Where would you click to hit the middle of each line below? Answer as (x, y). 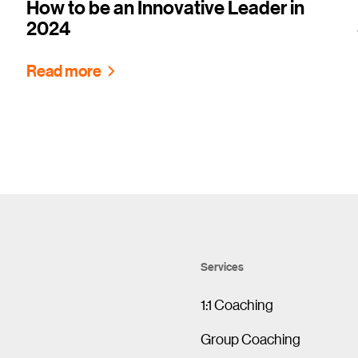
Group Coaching (250, 338)
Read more (64, 70)
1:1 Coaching (237, 304)
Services (222, 266)
